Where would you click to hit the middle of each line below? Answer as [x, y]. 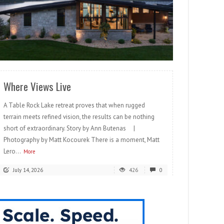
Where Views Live [37, 86]
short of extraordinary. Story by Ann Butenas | [72, 128]
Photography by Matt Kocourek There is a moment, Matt [81, 140]
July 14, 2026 [28, 170]
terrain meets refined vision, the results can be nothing [79, 117]
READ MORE [145, 49]
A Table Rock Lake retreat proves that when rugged [74, 105]
